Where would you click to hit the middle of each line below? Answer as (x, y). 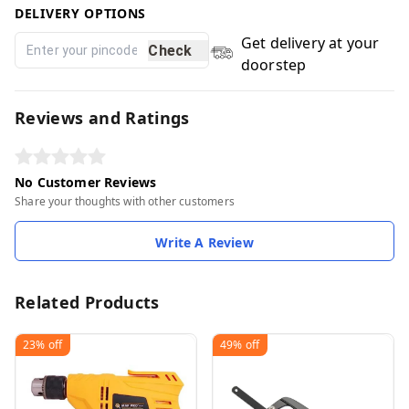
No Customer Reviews (86, 182)
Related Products (87, 302)
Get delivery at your (310, 43)
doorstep (273, 65)
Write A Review (204, 242)
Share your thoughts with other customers (125, 201)
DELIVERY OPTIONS (81, 13)
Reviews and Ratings (102, 118)
